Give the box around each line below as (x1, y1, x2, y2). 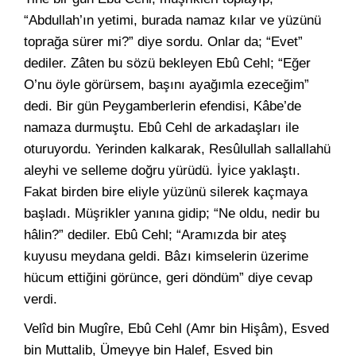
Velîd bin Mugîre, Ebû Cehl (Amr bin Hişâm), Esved (24, 321, 329, 336)
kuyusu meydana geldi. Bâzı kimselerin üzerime (24, 249, 308, 264)
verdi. (24, 292, 57, 307)
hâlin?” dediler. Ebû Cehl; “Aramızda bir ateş (24, 227, 287, 242)
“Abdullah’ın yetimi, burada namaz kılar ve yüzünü (24, 13, 321, 28)
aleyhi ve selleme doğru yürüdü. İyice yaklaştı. (24, 163, 300, 178)
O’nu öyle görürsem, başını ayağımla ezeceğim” (24, 77, 309, 92)
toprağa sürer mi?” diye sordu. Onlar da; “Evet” (24, 34, 303, 49)
